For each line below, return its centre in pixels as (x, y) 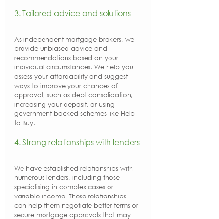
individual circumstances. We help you (75, 67)
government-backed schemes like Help (76, 114)
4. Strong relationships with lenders (77, 142)
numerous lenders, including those (68, 178)
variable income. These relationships (71, 196)
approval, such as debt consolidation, (75, 95)
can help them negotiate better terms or (77, 206)
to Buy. (25, 123)
